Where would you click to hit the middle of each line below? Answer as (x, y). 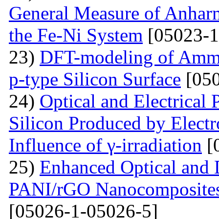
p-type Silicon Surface (95, 79)
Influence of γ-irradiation (105, 145)
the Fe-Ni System (76, 35)
